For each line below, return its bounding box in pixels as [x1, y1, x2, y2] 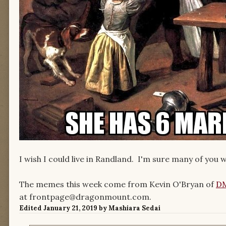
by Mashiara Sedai [97, 204, 160, 213]
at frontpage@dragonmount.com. [19, 192, 151, 202]
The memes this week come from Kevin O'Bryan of [19, 179, 216, 190]
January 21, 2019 [43, 204, 97, 213]
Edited [19, 204, 43, 213]
